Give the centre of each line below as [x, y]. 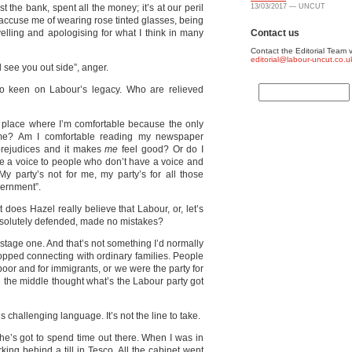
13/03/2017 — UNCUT [288, 6]
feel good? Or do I [161, 149]
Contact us [275, 33]
